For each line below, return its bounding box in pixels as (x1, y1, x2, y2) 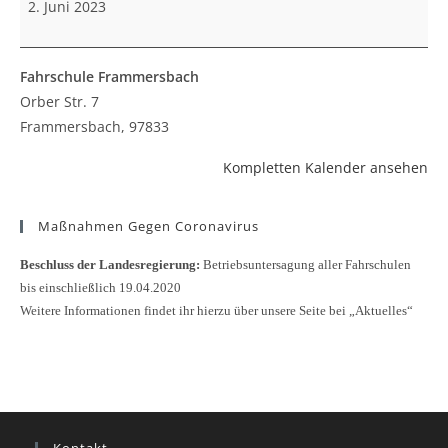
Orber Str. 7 (20, 91, 99, 111)
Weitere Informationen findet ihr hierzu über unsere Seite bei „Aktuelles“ (20, 302, 413, 318)
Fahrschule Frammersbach (20, 66, 199, 86)
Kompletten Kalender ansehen (223, 157, 428, 177)
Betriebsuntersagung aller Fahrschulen (200, 256, 411, 272)
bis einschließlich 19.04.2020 (20, 279, 181, 295)
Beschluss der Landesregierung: (20, 256, 200, 272)
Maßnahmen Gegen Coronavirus (38, 216, 259, 235)
